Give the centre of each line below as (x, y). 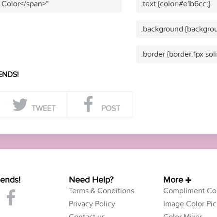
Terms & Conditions (101, 191)
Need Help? (91, 180)
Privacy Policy (92, 204)
